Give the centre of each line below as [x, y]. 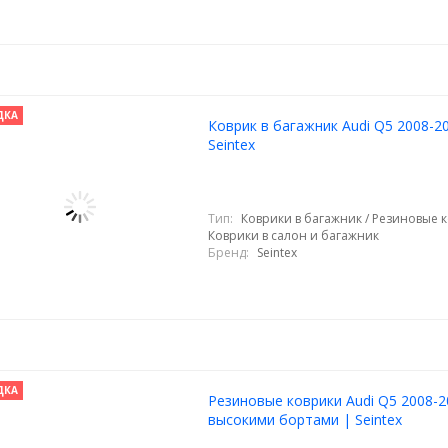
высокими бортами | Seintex [304, 419]
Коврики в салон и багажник [293, 235]
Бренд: [228, 252]
